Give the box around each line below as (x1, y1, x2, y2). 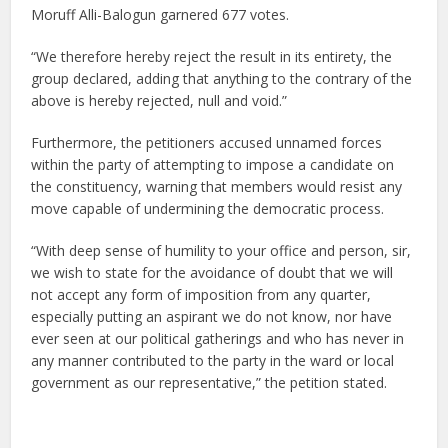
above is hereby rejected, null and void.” (31, 91, 288, 111)
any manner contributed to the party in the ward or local (31, 351, 395, 371)
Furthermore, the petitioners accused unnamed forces (31, 133, 383, 153)
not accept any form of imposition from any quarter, (31, 285, 372, 305)
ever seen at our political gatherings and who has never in (31, 329, 405, 349)
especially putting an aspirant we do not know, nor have (31, 307, 393, 327)
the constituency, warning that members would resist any (31, 177, 403, 197)
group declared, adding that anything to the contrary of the (31, 69, 413, 89)
